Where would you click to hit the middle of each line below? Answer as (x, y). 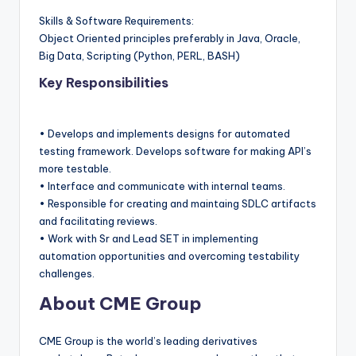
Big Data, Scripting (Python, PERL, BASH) (139, 56)
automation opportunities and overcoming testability (169, 256)
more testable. (75, 169)
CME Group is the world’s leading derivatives (148, 341)
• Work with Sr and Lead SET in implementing (149, 239)
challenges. (67, 274)
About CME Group (120, 304)
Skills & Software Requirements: (116, 21)
